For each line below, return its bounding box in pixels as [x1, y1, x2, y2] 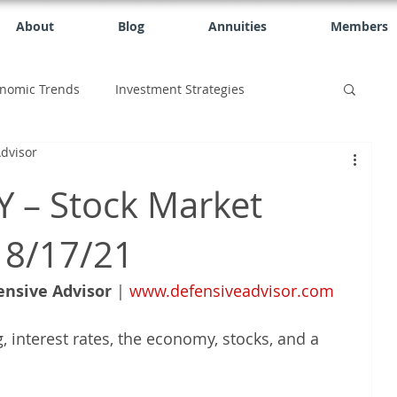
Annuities [208, 18, 267, 35]
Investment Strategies [115, 80, 245, 97]
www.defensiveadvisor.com [129, 280, 334, 301]
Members [331, 18, 388, 35]
